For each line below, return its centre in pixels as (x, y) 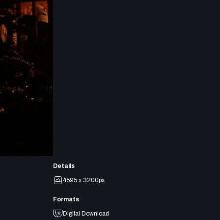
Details (64, 166)
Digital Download (86, 214)
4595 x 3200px (84, 180)
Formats (66, 199)
